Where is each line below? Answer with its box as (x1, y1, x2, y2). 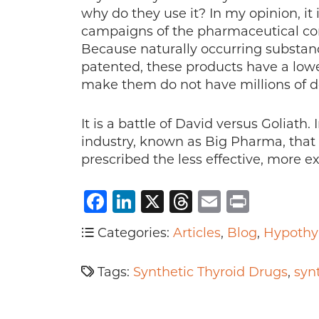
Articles (173, 225, 221, 241)
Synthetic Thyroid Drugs (133, 264, 288, 280)
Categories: (94, 225, 173, 241)
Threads (192, 187, 284, 215)
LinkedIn (135, 187, 236, 215)
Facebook (107, 187, 218, 215)
